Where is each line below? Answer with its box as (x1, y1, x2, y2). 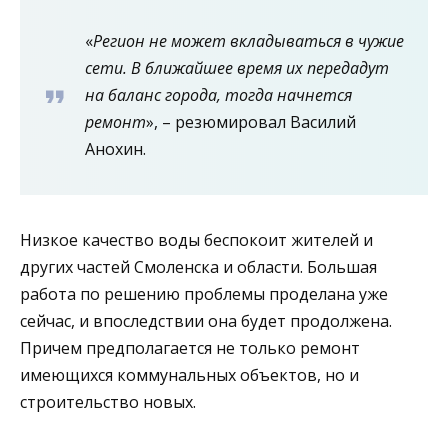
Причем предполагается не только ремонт (20, 337, 360, 360)
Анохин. (85, 138, 146, 161)
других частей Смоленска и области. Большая (20, 256, 377, 279)
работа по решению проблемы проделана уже (20, 283, 388, 306)
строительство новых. (20, 391, 196, 414)
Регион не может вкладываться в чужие (93, 30, 404, 53)
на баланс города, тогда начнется (85, 84, 352, 107)
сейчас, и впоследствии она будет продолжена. (20, 310, 392, 333)
